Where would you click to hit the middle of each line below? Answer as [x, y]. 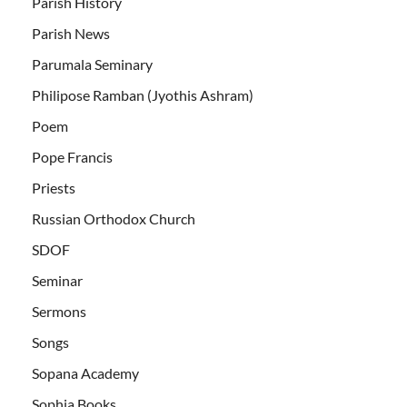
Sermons [59, 311]
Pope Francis [72, 156]
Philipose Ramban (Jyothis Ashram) [143, 94]
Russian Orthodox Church [114, 218]
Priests [54, 187]
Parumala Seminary [92, 64]
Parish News [71, 33]
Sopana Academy [85, 372]
